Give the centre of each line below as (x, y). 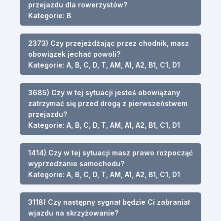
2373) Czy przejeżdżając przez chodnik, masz (109, 43)
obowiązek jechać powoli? (74, 54)
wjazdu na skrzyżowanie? (73, 213)
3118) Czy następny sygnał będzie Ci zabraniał (109, 202)
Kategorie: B (50, 15)
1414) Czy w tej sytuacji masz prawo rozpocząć (110, 152)
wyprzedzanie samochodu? (76, 163)
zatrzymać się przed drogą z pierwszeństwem (108, 103)
